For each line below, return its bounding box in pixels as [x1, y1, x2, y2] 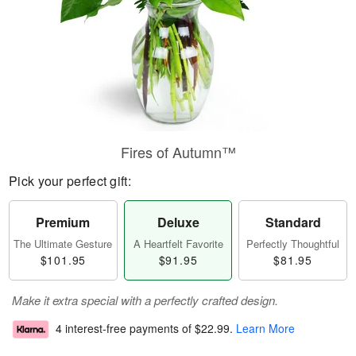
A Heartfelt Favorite [133, 236, 223, 251]
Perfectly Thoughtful [246, 236, 340, 251]
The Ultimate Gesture [14, 236, 113, 251]
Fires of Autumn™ [120, 141, 236, 162]
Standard [265, 213, 321, 231]
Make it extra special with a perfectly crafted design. [12, 292, 278, 308]
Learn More [236, 320, 295, 337]
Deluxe [157, 213, 199, 231]
